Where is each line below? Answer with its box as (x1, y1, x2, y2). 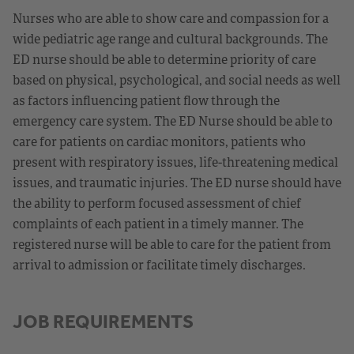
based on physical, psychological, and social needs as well (13, 70, 341, 88)
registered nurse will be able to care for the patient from (13, 235, 331, 253)
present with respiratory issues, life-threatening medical (13, 153, 338, 171)
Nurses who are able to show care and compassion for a (13, 9, 329, 27)
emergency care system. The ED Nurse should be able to (13, 111, 333, 130)
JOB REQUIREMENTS (13, 310, 194, 333)
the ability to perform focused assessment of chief (13, 194, 301, 212)
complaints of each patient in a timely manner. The (13, 214, 303, 232)
